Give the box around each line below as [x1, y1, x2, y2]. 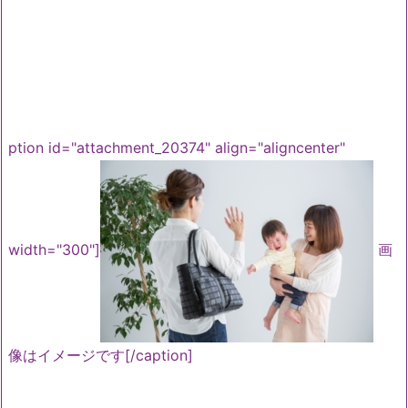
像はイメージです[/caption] [8, 346, 193, 364]
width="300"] [8, 240, 100, 260]
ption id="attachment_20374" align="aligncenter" [8, 138, 345, 157]
